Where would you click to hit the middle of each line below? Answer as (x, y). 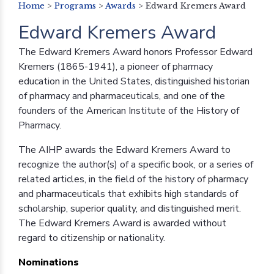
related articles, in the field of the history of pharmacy (133, 179)
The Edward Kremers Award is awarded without (122, 223)
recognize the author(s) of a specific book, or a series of (136, 164)
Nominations (49, 262)
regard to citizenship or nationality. (92, 238)
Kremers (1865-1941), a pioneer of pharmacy (116, 66)
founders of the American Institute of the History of (129, 110)
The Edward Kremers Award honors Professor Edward (135, 52)
